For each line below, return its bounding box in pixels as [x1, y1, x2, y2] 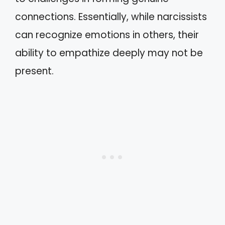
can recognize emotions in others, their [15, 28, 199, 42]
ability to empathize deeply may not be [15, 46, 203, 60]
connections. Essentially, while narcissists [15, 10, 207, 24]
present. [15, 64, 54, 78]
